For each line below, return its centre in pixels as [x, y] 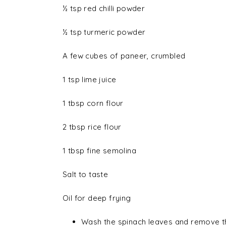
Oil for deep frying [97, 198]
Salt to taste [86, 175]
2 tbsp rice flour [92, 127]
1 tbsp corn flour [93, 103]
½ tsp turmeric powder [104, 32]
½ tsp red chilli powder [104, 9]
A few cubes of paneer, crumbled [124, 56]
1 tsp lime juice [90, 80]
